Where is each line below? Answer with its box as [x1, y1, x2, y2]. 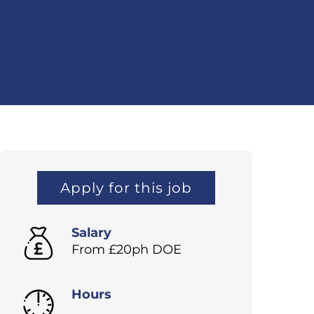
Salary [71, 225, 111, 241]
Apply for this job [60, 179, 192, 197]
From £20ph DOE [71, 242, 182, 258]
